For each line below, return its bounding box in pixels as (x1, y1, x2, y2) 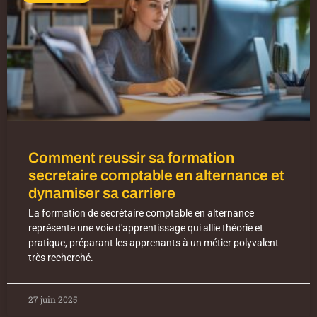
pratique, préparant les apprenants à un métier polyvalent (28, 237, 279, 249)
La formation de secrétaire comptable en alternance (28, 207, 254, 219)
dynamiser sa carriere (28, 185, 175, 202)
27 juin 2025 (28, 294, 77, 306)
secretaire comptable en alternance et (28, 168, 284, 184)
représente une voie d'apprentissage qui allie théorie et (28, 222, 263, 234)
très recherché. (28, 252, 93, 264)
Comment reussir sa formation (28, 150, 234, 166)
